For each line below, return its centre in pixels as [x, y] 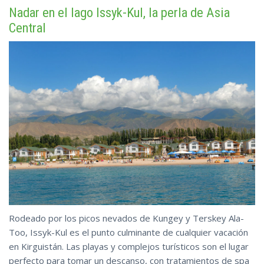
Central [27, 27]
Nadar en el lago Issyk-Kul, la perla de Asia [119, 12]
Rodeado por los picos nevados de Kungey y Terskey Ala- [126, 218]
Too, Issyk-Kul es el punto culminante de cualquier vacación [128, 232]
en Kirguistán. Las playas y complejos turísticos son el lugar [129, 247]
